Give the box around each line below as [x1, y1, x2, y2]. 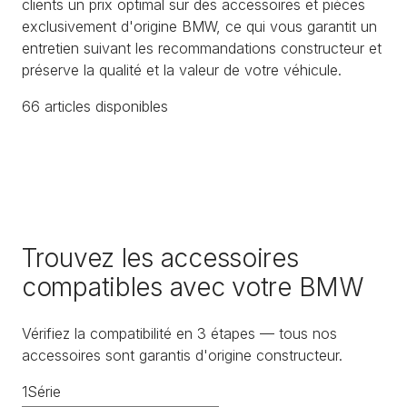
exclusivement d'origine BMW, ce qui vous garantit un [22, 16, 377, 35]
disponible [91, 96, 161, 115]
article [40, 96, 84, 115]
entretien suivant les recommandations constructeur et [22, 38, 382, 57]
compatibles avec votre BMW [22, 272, 363, 303]
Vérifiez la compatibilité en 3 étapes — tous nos [22, 324, 337, 343]
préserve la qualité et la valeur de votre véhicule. [22, 60, 342, 79]
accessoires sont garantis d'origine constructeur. [22, 346, 342, 365]
